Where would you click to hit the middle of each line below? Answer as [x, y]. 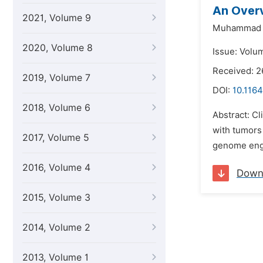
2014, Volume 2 [56, 227]
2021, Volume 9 [57, 18]
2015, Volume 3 [56, 198]
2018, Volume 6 [56, 108]
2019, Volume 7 [56, 78]
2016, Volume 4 [56, 168]
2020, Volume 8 [58, 48]
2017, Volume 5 [56, 138]
